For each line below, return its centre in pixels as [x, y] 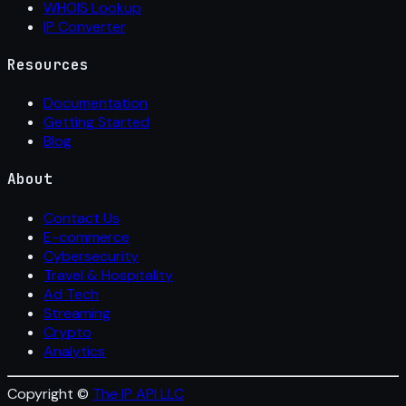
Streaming [77, 313]
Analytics [74, 351]
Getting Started [97, 122]
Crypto [68, 332]
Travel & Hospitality [108, 275]
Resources [48, 64]
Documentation [96, 103]
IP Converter [85, 26]
